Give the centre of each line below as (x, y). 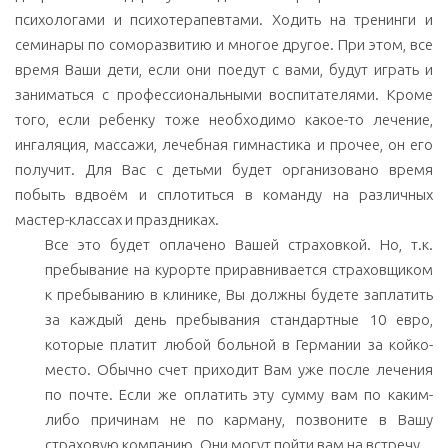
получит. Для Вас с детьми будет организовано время (224, 170)
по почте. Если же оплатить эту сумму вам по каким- (239, 395)
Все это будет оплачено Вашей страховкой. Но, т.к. (239, 245)
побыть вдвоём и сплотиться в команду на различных (224, 195)
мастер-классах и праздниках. (117, 220)
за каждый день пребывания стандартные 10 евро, (239, 320)
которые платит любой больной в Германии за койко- (239, 345)
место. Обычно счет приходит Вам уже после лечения (239, 370)
